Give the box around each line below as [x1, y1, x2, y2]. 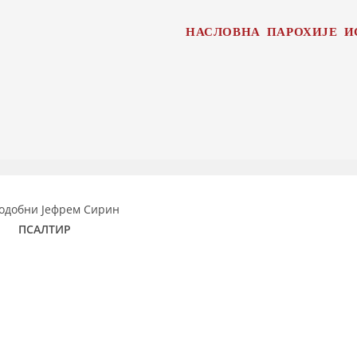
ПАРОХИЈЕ [266, 20, 338, 43]
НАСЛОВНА [185, 20, 261, 43]
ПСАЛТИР [18, 222, 71, 237]
